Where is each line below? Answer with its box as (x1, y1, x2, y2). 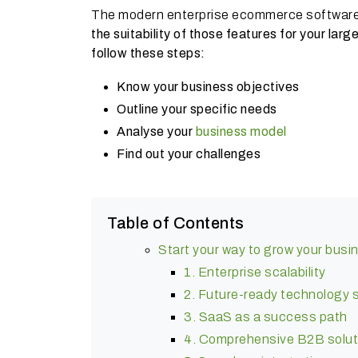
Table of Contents (107, 213, 245, 232)
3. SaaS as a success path (184, 309, 348, 324)
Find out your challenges (117, 146, 261, 161)
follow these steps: (91, 46, 205, 60)
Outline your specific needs (117, 101, 277, 116)
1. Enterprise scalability (184, 265, 326, 279)
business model (195, 124, 287, 138)
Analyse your (117, 124, 196, 138)
